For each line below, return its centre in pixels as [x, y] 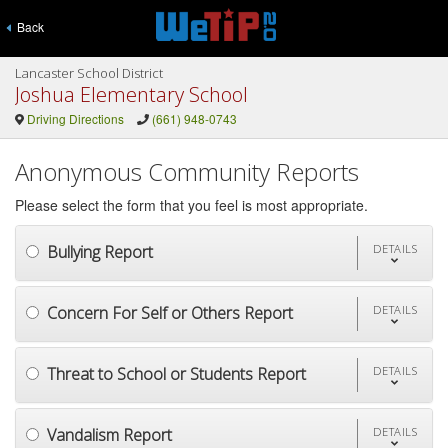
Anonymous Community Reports [187, 171]
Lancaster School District [89, 73]
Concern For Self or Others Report [170, 312]
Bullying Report [100, 251]
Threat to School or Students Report [176, 373]
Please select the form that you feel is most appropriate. [191, 205]
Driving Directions [75, 118]
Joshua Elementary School [131, 94]
